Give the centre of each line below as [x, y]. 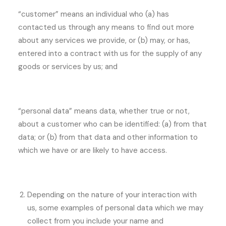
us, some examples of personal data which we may [115, 208]
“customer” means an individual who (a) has [94, 14]
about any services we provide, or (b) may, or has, [104, 40]
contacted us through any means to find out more [106, 27]
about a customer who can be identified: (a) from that [112, 124]
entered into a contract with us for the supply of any [110, 53]
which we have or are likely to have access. [93, 150]
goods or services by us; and [68, 67]
